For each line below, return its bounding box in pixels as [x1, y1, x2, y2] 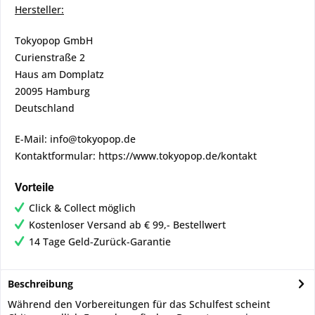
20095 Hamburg [15, 84, 90, 98]
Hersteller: [15, 3, 64, 16]
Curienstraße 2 [15, 51, 85, 64]
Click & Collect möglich [29, 201, 136, 214]
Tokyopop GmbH [15, 34, 93, 47]
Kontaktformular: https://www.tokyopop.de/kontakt [15, 149, 257, 162]
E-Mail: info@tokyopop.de [15, 132, 136, 146]
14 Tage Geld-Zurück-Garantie [29, 235, 171, 248]
